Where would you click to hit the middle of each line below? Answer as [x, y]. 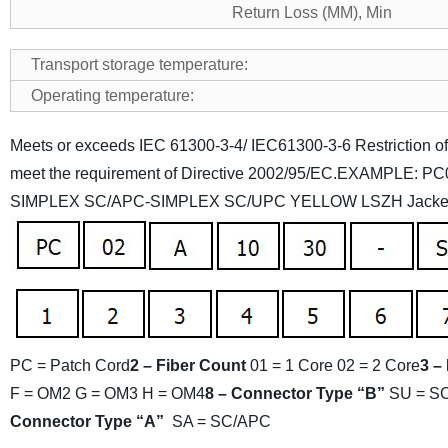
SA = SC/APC [221, 421]
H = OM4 [173, 393]
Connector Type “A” [88, 421]
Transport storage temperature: [139, 64]
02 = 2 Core [378, 365]
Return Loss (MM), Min [311, 12]
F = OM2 [40, 393]
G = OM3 [106, 393]
